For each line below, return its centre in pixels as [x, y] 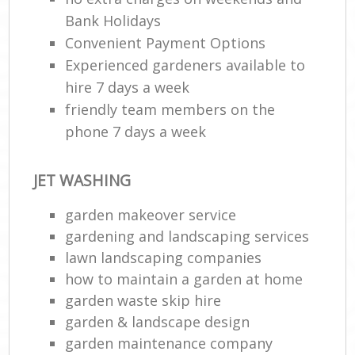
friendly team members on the [170, 110]
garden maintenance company [169, 343]
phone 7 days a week [136, 132]
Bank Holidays [113, 21]
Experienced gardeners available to [185, 65]
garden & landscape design [158, 321]
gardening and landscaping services [187, 236]
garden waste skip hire [143, 300]
